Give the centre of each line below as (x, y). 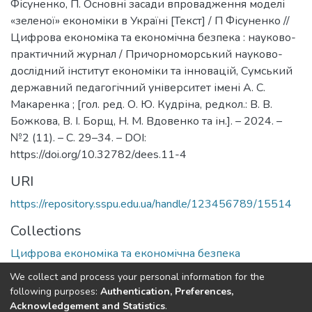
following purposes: (55, 291)
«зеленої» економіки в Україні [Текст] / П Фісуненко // (150, 21)
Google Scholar (178, 285)
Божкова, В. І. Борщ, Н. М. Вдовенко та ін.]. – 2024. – (146, 121)
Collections (46, 231)
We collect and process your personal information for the (137, 276)
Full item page (67, 285)
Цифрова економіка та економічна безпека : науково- (153, 37)
